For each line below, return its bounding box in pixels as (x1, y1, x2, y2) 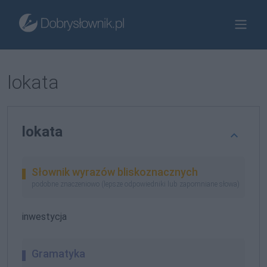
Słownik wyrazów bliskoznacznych (32, 166, 198, 178)
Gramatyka (32, 247, 85, 260)
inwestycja (22, 210, 67, 222)
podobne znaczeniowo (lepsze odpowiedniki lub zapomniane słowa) (32, 179, 240, 188)
